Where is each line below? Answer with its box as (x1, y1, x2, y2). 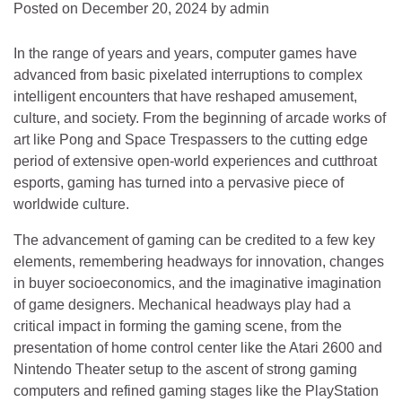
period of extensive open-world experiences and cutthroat (13, 153, 377, 169)
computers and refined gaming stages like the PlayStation (13, 383, 379, 398)
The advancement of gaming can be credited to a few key (13, 232, 375, 248)
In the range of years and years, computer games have (13, 46, 357, 61)
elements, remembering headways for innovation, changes (13, 254, 384, 269)
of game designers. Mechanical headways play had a (13, 297, 351, 312)
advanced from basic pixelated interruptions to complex (13, 67, 363, 83)
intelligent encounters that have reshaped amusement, (13, 89, 357, 104)
